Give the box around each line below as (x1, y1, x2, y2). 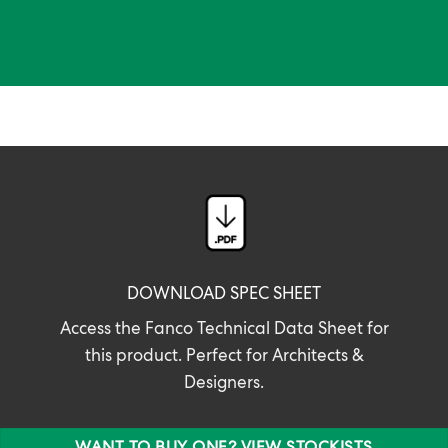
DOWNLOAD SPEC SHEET (127, 286, 321, 304)
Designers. (184, 376, 264, 394)
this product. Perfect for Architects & (84, 349, 364, 367)
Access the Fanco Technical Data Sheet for (59, 322, 389, 340)
